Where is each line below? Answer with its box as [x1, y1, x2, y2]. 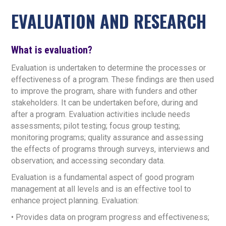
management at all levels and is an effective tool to [11, 184, 192, 194]
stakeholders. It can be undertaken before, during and [11, 98, 198, 107]
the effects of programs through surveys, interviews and [11, 144, 210, 154]
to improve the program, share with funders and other [11, 86, 198, 96]
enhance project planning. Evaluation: [11, 196, 139, 205]
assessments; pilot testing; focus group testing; [11, 121, 181, 131]
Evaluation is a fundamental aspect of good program [11, 173, 195, 182]
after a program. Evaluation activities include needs [11, 109, 191, 119]
